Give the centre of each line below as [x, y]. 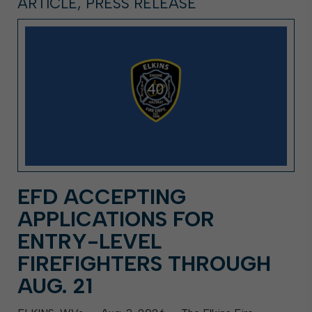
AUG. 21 [55, 286]
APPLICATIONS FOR [116, 219]
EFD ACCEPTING [102, 197]
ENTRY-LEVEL [89, 241]
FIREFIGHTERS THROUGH [144, 264]
